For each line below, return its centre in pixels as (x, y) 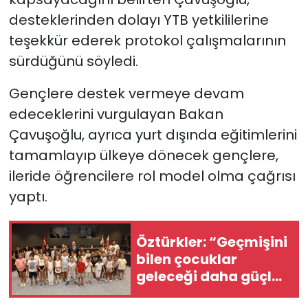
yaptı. (28, 197)
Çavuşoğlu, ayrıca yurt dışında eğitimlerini (153, 135)
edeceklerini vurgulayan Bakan (116, 114)
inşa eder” (173, 293)
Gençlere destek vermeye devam (126, 94)
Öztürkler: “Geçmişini (212, 242)
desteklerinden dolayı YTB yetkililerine (139, 20)
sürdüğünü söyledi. (73, 62)
